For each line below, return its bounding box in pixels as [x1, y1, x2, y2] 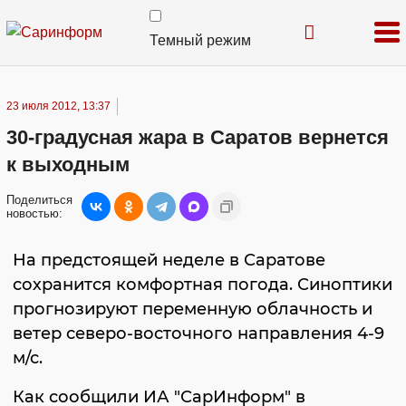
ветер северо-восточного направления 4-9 [13, 324, 384, 343]
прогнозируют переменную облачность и [13, 299, 372, 319]
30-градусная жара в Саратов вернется [6, 126, 389, 149]
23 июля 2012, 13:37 [6, 100, 111, 112]
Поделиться [6, 193, 72, 207]
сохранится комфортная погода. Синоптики [13, 275, 392, 295]
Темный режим [150, 33, 251, 48]
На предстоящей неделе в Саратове [13, 250, 325, 270]
